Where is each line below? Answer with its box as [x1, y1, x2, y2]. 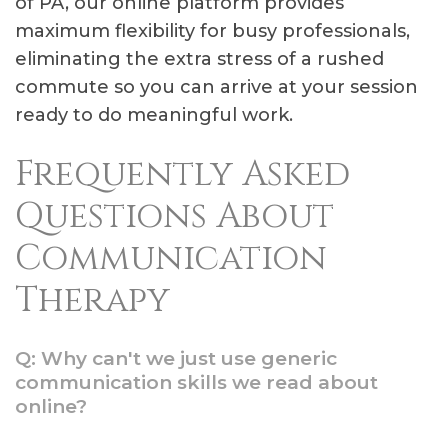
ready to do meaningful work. [15, 104, 293, 126]
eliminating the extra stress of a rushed [15, 48, 384, 70]
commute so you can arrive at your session [15, 76, 418, 98]
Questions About [15, 193, 334, 240]
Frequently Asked [15, 151, 350, 198]
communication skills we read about [15, 371, 378, 394]
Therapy [15, 277, 170, 324]
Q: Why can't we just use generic [15, 347, 337, 370]
